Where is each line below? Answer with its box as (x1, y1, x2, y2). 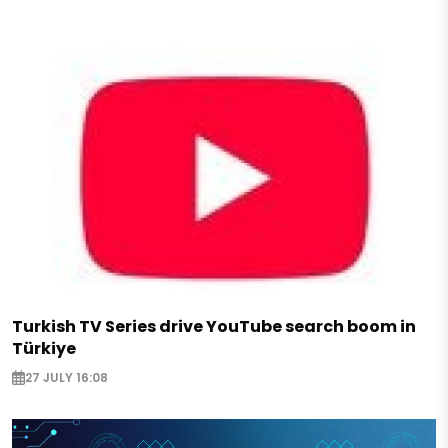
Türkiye (12, 337, 76, 361)
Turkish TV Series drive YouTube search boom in (12, 315, 416, 339)
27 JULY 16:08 (25, 369, 108, 387)
